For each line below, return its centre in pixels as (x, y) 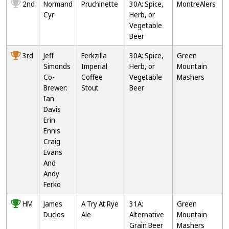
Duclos (54, 214)
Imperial (94, 66)
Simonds (57, 66)
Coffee (92, 77)
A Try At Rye (100, 204)
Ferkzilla (94, 55)
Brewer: (55, 88)
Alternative (147, 214)
